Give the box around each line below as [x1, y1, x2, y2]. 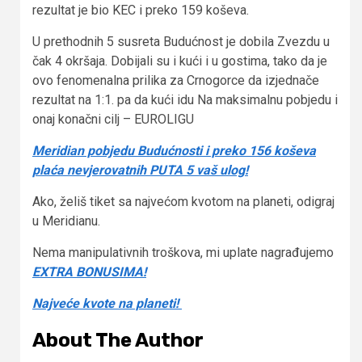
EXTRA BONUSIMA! [32, 264, 146, 280]
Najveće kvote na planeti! [32, 296, 182, 312]
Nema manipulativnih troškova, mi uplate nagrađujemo [32, 245, 334, 261]
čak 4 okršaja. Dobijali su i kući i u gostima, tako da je [32, 53, 327, 69]
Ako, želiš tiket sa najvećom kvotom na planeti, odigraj [32, 194, 335, 210]
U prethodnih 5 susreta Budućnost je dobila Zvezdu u [32, 34, 330, 50]
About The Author [32, 329, 204, 352]
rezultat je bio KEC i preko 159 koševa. [32, 2, 249, 19]
